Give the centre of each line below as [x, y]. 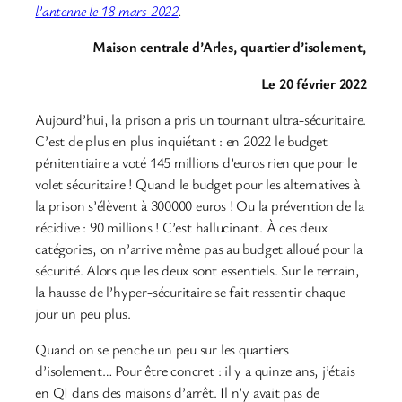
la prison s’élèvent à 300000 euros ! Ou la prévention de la [200, 205]
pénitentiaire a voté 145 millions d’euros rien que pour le [196, 162]
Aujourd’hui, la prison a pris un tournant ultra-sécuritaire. [201, 119]
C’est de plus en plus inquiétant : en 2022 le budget [181, 140]
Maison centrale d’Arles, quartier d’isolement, [229, 47]
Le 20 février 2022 [314, 83]
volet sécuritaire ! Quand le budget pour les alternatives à [197, 184]
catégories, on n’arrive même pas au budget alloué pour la [199, 248]
